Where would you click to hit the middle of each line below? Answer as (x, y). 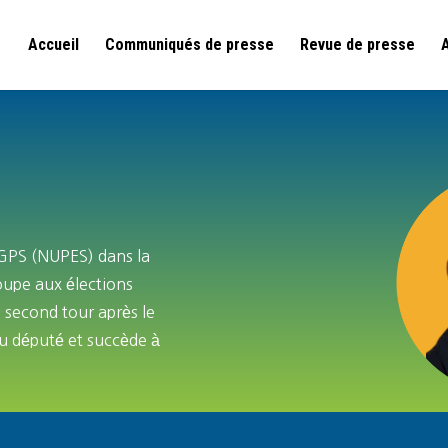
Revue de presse (357, 44)
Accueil (53, 44)
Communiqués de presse (189, 44)
